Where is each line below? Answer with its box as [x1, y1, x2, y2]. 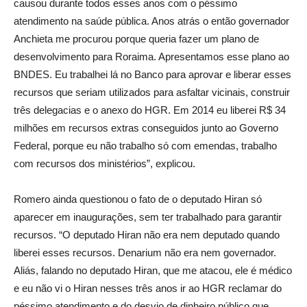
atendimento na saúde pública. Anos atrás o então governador [14, 15, 289, 27]
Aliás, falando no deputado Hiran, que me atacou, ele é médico [14, 265, 292, 277]
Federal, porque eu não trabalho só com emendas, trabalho [14, 140, 277, 152]
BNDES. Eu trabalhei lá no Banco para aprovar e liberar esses [14, 69, 291, 81]
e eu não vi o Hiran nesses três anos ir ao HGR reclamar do [14, 282, 282, 295]
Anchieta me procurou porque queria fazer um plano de [14, 33, 259, 45]
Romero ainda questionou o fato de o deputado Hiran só [14, 193, 262, 206]
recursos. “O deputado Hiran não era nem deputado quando [14, 229, 280, 241]
